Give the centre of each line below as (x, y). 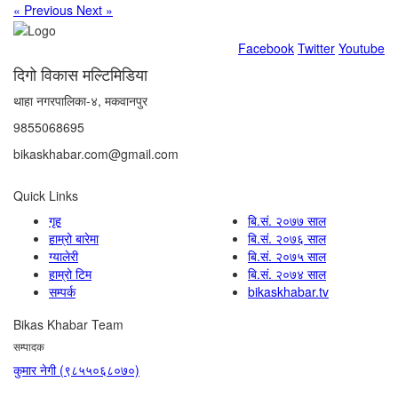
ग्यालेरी (64, 255)
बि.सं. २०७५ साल (287, 255)
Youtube (362, 48)
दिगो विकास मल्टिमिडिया (80, 73)
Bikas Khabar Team (68, 324)
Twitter (316, 48)
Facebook (266, 48)
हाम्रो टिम (70, 273)
